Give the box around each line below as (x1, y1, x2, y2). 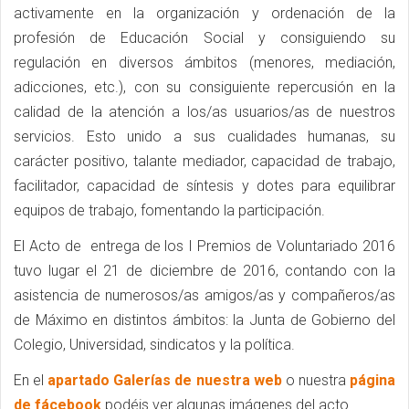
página (345, 371, 396, 389)
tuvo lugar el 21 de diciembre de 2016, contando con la (14, 261, 395, 279)
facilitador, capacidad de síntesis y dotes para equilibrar (14, 176, 395, 194)
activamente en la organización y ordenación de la (14, 4, 395, 22)
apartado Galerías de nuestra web (47, 371, 286, 389)
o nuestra (285, 371, 346, 389)
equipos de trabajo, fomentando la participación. (14, 201, 325, 219)
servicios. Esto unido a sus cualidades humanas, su (14, 127, 395, 145)
